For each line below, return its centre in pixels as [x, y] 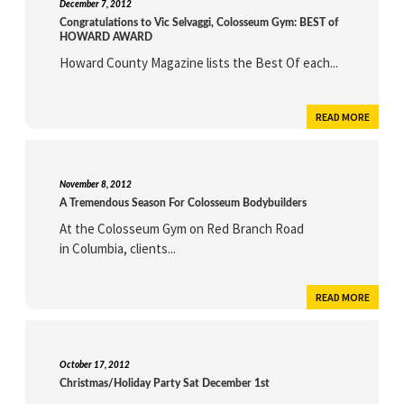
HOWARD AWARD [106, 37]
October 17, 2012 [95, 366]
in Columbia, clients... [118, 249]
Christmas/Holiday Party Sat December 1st [165, 384]
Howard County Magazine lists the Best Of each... [199, 63]
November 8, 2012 [96, 185]
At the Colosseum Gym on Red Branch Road [182, 229]
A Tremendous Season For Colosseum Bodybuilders [184, 203]
